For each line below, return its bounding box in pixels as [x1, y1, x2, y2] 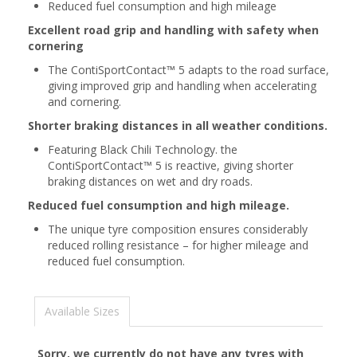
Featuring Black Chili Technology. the [48, 142, 237, 157]
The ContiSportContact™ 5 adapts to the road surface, [48, 62, 329, 77]
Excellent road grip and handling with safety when [28, 22, 319, 37]
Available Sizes [45, 304, 120, 319]
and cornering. [48, 94, 121, 109]
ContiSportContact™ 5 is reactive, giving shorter [48, 158, 293, 173]
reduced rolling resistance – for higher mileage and [48, 237, 308, 253]
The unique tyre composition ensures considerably [48, 222, 308, 237]
